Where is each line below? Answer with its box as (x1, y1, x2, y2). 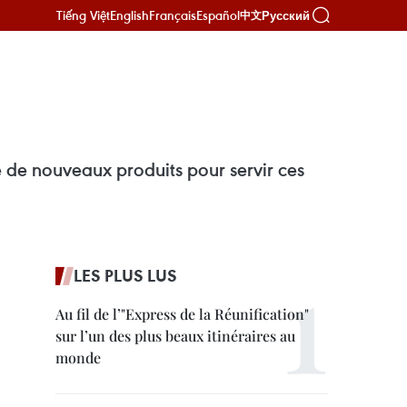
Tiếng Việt (56, 6, 110, 24)
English (110, 6, 149, 24)
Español (196, 6, 240, 24)
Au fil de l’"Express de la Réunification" (55, 304, 309, 323)
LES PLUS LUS (74, 264, 177, 286)
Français (149, 6, 196, 24)
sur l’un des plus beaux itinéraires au (55, 326, 295, 345)
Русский (262, 8, 310, 23)
